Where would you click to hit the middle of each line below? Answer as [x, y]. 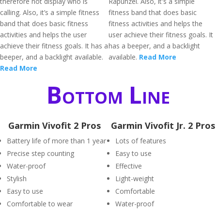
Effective [129, 166]
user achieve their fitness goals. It [161, 35]
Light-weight [135, 178]
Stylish [17, 178]
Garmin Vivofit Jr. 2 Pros [163, 125]
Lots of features [141, 141]
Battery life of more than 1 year [56, 141]
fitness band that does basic [153, 12]
